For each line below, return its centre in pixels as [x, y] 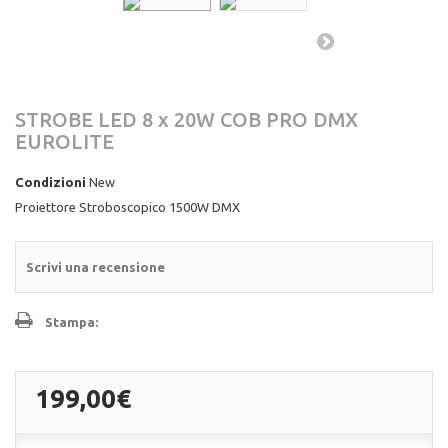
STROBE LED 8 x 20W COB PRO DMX [186, 119]
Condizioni [50, 182]
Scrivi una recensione [95, 267]
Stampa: [71, 322]
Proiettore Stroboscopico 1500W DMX [127, 207]
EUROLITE [64, 141]
